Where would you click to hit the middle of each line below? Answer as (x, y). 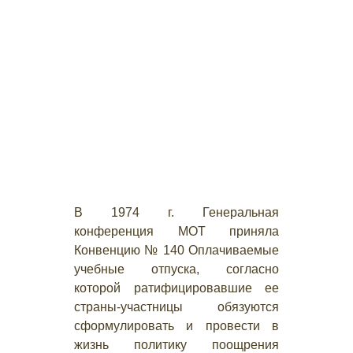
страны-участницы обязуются (176, 307)
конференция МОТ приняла (176, 231)
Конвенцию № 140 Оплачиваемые (176, 250)
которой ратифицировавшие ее (176, 288)
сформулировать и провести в (176, 326)
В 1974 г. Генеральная (176, 212)
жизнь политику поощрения (176, 345)
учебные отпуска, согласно (176, 269)
